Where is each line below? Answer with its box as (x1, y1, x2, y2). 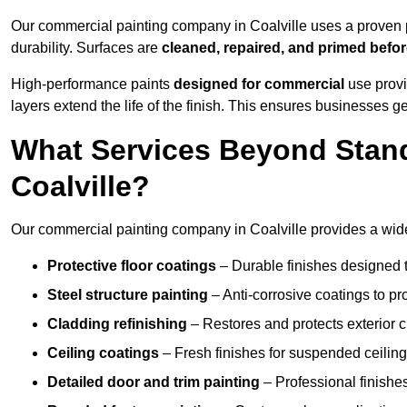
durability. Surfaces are (11, 40, 162, 56)
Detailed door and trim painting (47, 374, 260, 391)
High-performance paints (11, 76, 174, 93)
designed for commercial (174, 76, 344, 93)
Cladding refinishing (47, 316, 187, 333)
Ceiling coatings (47, 345, 159, 362)
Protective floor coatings (47, 258, 216, 274)
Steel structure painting (47, 287, 208, 303)
